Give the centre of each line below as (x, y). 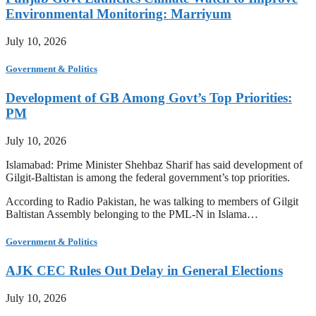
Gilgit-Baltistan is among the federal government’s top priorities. (148, 178)
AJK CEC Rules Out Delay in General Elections (144, 271)
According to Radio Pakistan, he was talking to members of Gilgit (152, 202)
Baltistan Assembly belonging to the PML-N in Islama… (132, 214)
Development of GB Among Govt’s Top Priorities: (149, 98)
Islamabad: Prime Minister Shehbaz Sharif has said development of (154, 165)
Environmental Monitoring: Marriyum (119, 14)
